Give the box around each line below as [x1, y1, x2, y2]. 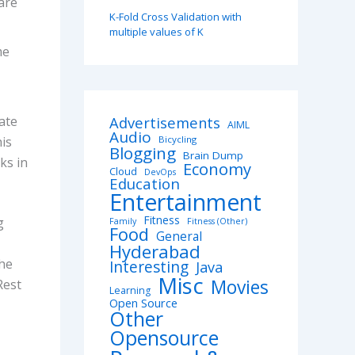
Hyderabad [109, 239, 200, 264]
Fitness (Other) [187, 216, 247, 227]
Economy [183, 158, 251, 181]
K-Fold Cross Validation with [109, 10, 242, 25]
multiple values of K [109, 25, 204, 40]
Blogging [109, 142, 176, 165]
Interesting [109, 257, 189, 278]
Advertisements [109, 113, 220, 133]
